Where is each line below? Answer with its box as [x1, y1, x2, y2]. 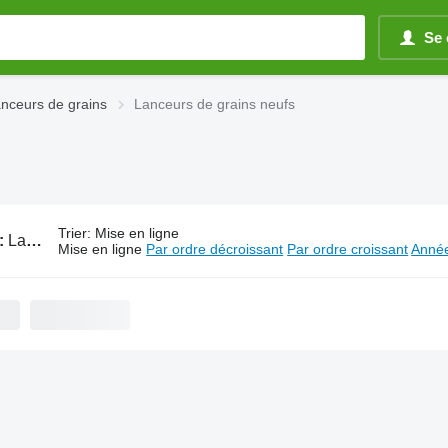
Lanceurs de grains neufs [134, 96, 295, 112]
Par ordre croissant [287, 241, 409, 257]
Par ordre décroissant [146, 241, 284, 257]
